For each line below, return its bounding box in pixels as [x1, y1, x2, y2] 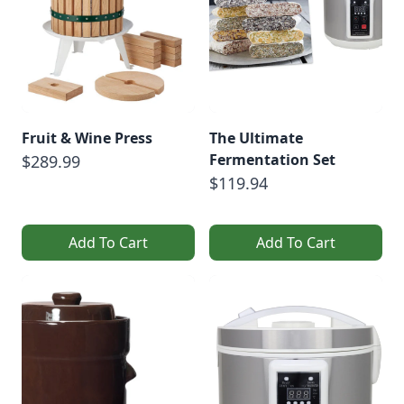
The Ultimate [209, 127, 303, 148]
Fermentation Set [209, 149, 335, 170]
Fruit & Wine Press [22, 127, 152, 148]
